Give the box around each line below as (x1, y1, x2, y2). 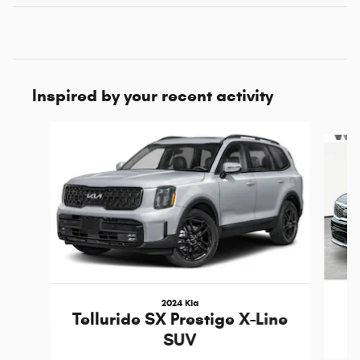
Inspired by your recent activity (32, 84, 273, 106)
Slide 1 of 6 (12, 122, 65, 137)
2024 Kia (161, 296, 198, 309)
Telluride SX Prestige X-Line (72, 308, 288, 329)
